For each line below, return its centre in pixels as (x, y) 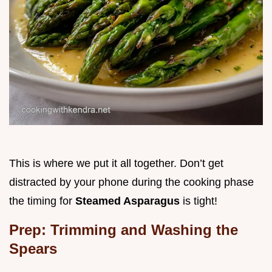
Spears (33, 249)
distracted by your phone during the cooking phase (131, 182)
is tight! (200, 201)
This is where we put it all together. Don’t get (116, 164)
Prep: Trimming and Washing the (124, 230)
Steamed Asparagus (129, 201)
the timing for (42, 201)
